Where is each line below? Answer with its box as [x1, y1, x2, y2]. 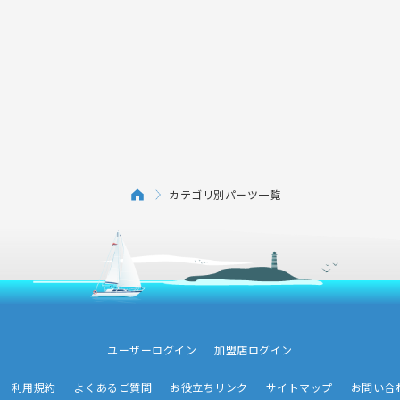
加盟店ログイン [214, 341, 293, 357]
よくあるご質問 [73, 379, 153, 395]
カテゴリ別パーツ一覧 [169, 187, 280, 203]
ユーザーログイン [107, 341, 197, 357]
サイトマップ [265, 379, 333, 395]
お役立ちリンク [170, 379, 248, 395]
